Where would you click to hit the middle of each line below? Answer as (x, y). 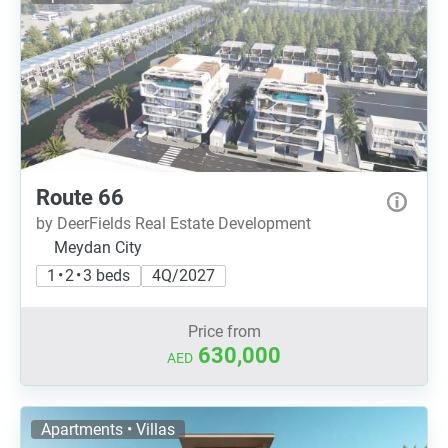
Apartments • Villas (108, 429)
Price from (224, 331)
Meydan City (98, 247)
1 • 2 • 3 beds (88, 275)
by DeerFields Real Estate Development (173, 223)
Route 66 (80, 197)
